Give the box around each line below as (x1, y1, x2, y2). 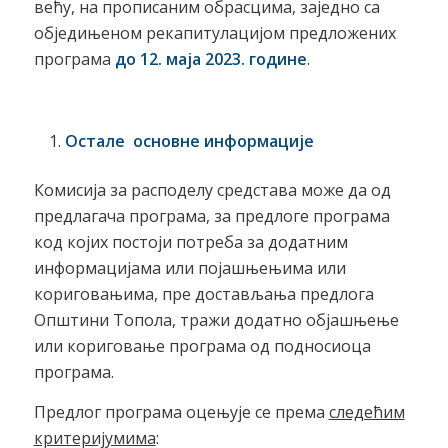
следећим (328, 400, 405, 423)
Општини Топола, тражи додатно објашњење (33, 308, 399, 331)
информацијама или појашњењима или (33, 256, 346, 279)
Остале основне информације (64, 129, 314, 152)
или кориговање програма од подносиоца (33, 334, 371, 357)
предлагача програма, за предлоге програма (33, 204, 390, 227)
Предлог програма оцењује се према (33, 400, 329, 423)
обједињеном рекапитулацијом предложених (33, 21, 396, 44)
